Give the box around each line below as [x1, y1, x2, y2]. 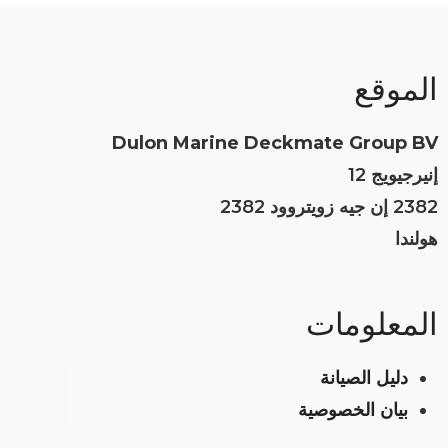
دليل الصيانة [320, 367, 409, 390]
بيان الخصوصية [298, 399, 409, 422]
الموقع [354, 72, 439, 110]
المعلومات [306, 307, 439, 345]
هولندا [395, 228, 439, 251]
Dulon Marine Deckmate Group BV [112, 132, 439, 155]
